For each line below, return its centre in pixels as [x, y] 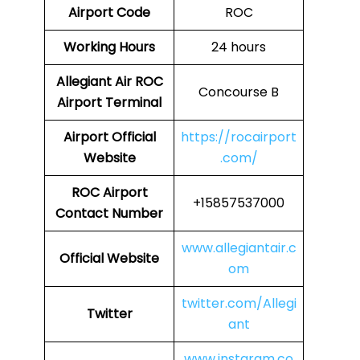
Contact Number [109, 214]
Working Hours [109, 47]
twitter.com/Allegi [239, 304]
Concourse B [239, 92]
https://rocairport [239, 137]
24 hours [239, 47]
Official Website [109, 259]
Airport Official [109, 137]
